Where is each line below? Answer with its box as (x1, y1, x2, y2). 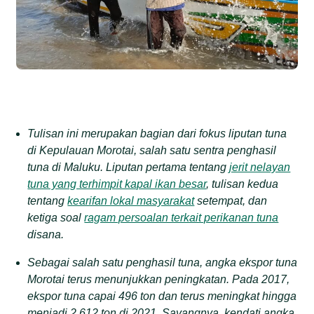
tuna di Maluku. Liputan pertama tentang (27, 161, 230, 173)
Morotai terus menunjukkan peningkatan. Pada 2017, (27, 273, 290, 285)
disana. (27, 228, 64, 240)
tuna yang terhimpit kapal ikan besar (27, 177, 207, 190)
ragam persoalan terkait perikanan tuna (84, 211, 279, 224)
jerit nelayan (229, 161, 291, 173)
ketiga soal (27, 211, 85, 224)
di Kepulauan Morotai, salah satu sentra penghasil (27, 144, 277, 156)
